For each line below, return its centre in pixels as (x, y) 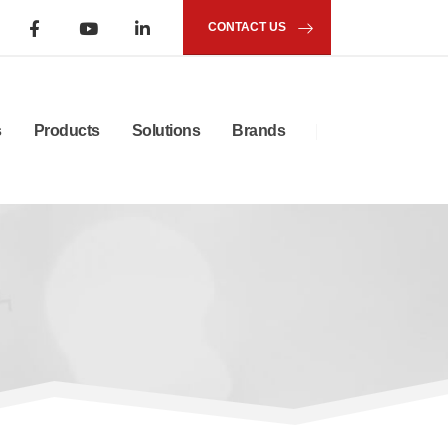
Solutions (165, 130)
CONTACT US (247, 27)
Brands (258, 130)
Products (66, 130)
